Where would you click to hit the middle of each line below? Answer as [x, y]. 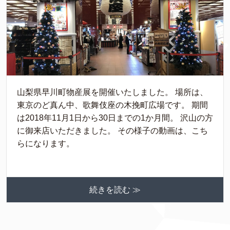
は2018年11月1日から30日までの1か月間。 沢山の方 [115, 118]
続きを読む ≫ [115, 190]
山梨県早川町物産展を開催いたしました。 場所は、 [112, 92]
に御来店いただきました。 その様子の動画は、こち [112, 131]
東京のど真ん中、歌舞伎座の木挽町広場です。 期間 [112, 105]
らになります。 [46, 144]
